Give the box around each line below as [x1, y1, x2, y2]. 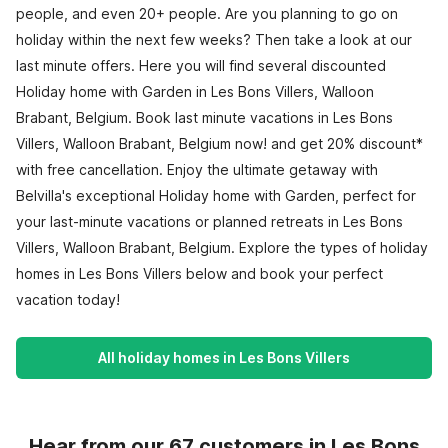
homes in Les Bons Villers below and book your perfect [16, 265, 383, 282]
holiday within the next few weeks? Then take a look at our [16, 31, 412, 48]
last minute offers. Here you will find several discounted [16, 57, 386, 74]
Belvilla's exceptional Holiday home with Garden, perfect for [16, 187, 416, 204]
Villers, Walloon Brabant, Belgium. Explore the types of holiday [16, 239, 428, 256]
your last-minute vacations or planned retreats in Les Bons [16, 213, 403, 230]
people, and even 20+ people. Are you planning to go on [16, 5, 398, 22]
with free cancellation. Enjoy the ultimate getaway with [16, 161, 378, 178]
